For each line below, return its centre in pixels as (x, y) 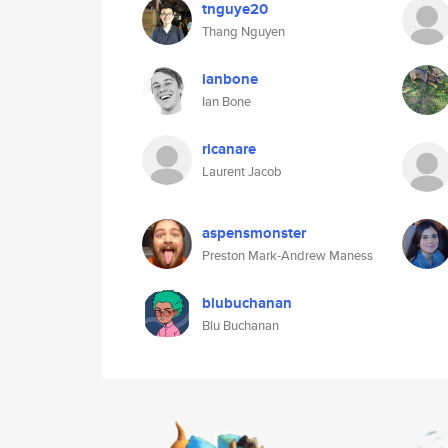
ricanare (229, 149)
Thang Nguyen (243, 31)
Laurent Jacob (242, 171)
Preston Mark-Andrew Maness (287, 255)
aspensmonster (254, 233)
